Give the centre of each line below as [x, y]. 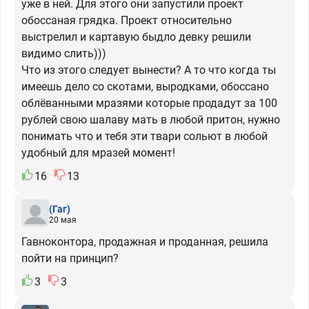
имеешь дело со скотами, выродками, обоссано [145, 87]
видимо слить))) [64, 54]
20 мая [63, 220]
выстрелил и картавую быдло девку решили [136, 37]
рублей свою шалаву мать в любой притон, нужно [151, 120]
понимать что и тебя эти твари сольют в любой [144, 137]
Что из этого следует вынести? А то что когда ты [149, 70]
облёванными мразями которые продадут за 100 [149, 103]
